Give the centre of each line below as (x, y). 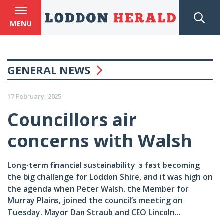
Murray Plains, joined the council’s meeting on (95, 200)
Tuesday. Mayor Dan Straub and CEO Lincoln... (94, 212)
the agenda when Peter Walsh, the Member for (98, 189)
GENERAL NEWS (49, 70)
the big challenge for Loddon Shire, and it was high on (110, 177)
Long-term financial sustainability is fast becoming (104, 165)
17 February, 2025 (34, 96)
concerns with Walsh (100, 141)
